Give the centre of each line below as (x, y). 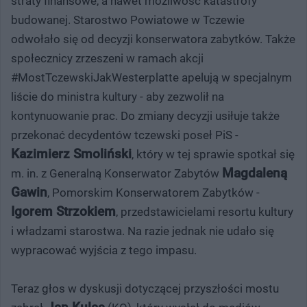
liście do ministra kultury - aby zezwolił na (118, 96)
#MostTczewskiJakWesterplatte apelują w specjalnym (151, 77)
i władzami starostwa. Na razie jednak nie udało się (143, 231)
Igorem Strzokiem (63, 211)
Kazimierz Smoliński (71, 153)
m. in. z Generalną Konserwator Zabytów (116, 173)
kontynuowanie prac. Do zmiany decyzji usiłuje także (145, 115)
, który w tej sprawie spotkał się (213, 154)
